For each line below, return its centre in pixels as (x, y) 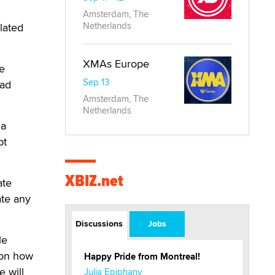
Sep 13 (96, 82)
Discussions (99, 223)
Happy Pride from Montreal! (142, 257)
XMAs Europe (116, 64)
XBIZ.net (94, 181)
